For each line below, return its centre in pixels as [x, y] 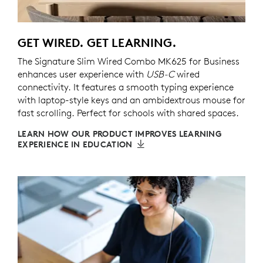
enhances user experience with [82, 74]
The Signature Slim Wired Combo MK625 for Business [129, 61]
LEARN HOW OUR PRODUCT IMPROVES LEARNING [120, 134]
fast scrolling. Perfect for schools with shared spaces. [128, 112]
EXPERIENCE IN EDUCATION [75, 144]
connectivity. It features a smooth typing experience [126, 87]
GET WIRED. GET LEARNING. [97, 42]
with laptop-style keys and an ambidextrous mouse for [131, 100]
